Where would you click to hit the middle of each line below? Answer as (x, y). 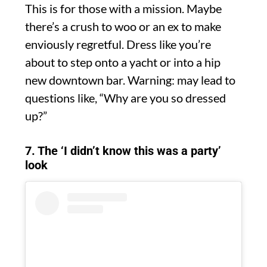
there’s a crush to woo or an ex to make (123, 27)
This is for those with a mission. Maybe (123, 9)
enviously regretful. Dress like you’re (118, 44)
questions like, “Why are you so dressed (125, 98)
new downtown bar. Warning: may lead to (130, 80)
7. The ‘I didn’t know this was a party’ (123, 151)
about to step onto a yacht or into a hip (123, 62)
